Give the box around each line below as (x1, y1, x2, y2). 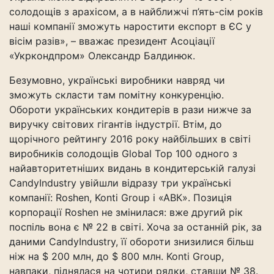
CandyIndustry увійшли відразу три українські (9, 177, 231, 189)
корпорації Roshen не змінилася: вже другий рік (9, 206, 243, 218)
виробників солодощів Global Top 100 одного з (9, 147, 237, 160)
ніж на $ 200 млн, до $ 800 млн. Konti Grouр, (9, 250, 224, 262)
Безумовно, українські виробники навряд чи (9, 74, 225, 86)
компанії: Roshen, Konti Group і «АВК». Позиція (9, 191, 232, 204)
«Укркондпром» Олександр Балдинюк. (9, 50, 195, 62)
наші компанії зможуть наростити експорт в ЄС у (9, 20, 251, 32)
